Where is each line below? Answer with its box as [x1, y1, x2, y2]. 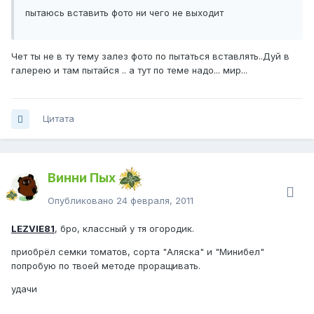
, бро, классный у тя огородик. [55, 223, 194, 235]
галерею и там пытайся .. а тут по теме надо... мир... [11, 64, 247, 76]
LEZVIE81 [11, 223, 55, 235]
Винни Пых [48, 170, 116, 186]
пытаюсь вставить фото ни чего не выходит [25, 7, 224, 19]
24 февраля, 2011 [116, 195, 193, 207]
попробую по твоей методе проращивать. [11, 260, 200, 272]
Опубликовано [48, 195, 116, 207]
